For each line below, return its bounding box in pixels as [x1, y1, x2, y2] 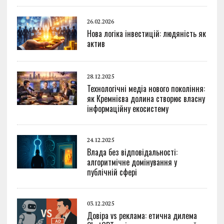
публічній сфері [86, 166, 137, 178]
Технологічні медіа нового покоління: [86, 82, 205, 95]
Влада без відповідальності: [86, 146, 177, 158]
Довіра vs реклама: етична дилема [86, 209, 197, 222]
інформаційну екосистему [86, 102, 168, 115]
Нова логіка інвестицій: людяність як [86, 27, 206, 40]
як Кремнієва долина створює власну [86, 92, 205, 105]
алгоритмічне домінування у [86, 156, 177, 168]
